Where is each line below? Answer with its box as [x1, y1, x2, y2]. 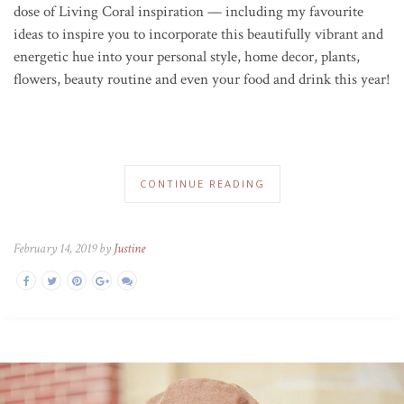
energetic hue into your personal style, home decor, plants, [14, 46, 360, 67]
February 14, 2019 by [14, 239, 114, 257]
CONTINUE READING [139, 176, 265, 190]
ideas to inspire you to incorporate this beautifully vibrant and [14, 23, 383, 44]
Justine [114, 239, 145, 257]
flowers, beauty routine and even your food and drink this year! [14, 69, 390, 89]
